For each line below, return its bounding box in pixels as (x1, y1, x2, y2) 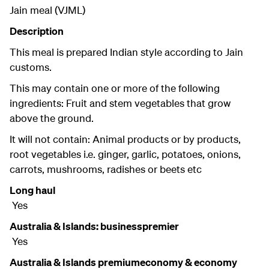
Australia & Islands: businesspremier (10, 220, 181, 233)
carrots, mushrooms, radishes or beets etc (10, 163, 202, 176)
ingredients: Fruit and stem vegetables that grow (10, 97, 231, 110)
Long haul (10, 184, 55, 197)
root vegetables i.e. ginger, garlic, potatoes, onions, (10, 148, 241, 161)
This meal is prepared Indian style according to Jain (10, 46, 243, 59)
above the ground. (10, 112, 94, 125)
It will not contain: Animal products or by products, (10, 133, 241, 146)
